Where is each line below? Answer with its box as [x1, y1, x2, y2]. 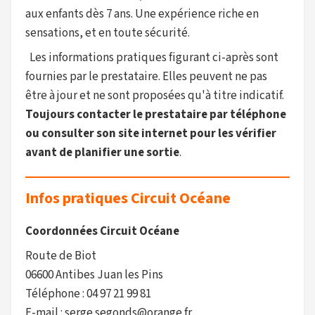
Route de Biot [25, 247, 96, 264]
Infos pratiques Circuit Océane [25, 187, 231, 210]
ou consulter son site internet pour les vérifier [25, 125, 276, 142]
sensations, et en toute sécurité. [25, 25, 190, 41]
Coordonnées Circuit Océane [25, 223, 179, 240]
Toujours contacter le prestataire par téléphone [25, 106, 286, 123]
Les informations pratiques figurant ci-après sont [25, 49, 278, 66]
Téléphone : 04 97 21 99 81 [25, 285, 151, 302]
